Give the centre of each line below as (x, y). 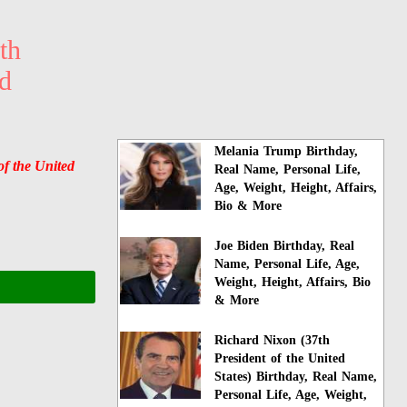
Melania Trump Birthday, (287, 151)
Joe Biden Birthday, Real (285, 245)
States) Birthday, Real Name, (296, 376)
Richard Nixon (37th (273, 340)
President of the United (280, 358)
